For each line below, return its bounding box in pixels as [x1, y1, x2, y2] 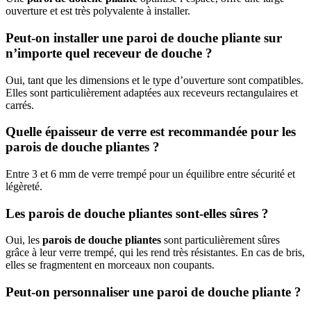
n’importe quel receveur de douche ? [6, 45, 212, 60]
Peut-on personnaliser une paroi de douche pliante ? [6, 285, 301, 300]
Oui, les [6, 234, 42, 246]
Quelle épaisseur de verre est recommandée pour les [6, 124, 296, 140]
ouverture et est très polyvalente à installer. [6, 5, 190, 17]
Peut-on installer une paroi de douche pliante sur [6, 30, 282, 45]
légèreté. [6, 180, 42, 192]
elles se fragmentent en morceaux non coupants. [6, 259, 215, 271]
